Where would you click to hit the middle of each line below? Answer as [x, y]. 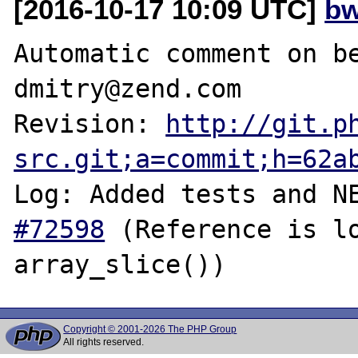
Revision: [90, 123]
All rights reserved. [104, 342]
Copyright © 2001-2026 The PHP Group [150, 329]
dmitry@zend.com [128, 88]
